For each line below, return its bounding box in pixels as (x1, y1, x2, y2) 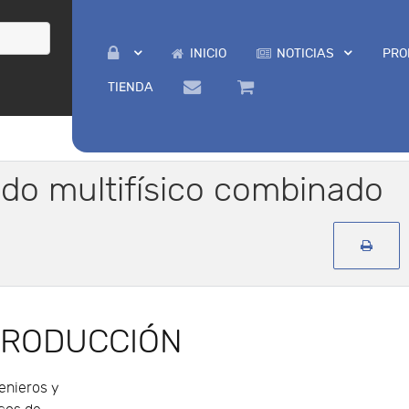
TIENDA (107, 79, 153, 95)
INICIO (189, 46, 226, 61)
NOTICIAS (277, 46, 335, 61)
